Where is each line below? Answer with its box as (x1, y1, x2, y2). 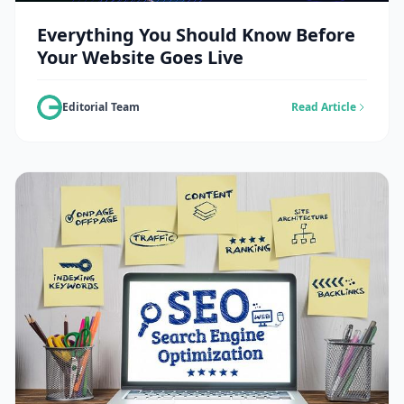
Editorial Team (62, 99, 140, 115)
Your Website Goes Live (37, 45, 243, 70)
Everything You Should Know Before (37, 23, 355, 48)
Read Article (291, 99, 356, 115)
